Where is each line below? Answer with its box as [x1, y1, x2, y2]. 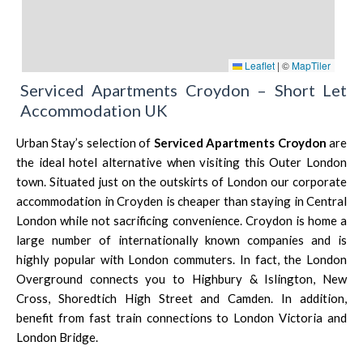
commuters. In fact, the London [173, 251, 347, 267]
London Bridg [16, 329, 89, 344]
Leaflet [242, 58, 275, 72]
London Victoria [233, 310, 323, 325]
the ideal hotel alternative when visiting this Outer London [16, 154, 347, 169]
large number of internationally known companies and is [16, 232, 347, 247]
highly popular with [16, 251, 129, 267]
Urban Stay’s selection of [16, 135, 154, 150]
